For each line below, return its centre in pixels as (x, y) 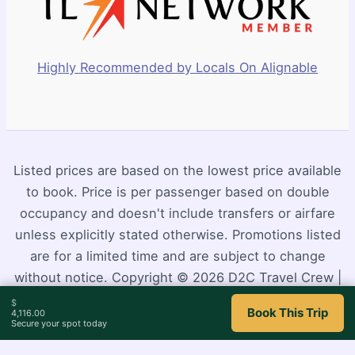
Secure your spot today (59, 323)
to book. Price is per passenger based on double (177, 191)
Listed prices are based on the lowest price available (177, 170)
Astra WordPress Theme (216, 298)
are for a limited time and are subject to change (177, 256)
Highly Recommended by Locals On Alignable (177, 67)
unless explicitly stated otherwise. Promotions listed (177, 234)
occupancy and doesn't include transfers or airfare (177, 213)
